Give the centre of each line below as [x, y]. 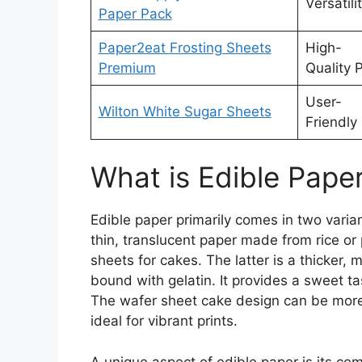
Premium [127, 67]
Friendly [331, 122]
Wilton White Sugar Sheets [185, 111]
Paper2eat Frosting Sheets [185, 47]
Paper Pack [135, 13]
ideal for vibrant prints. [164, 321]
